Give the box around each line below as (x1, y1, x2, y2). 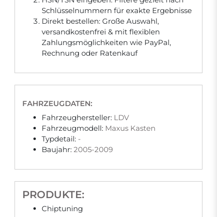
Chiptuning (42, 204, 83, 213)
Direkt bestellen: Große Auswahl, (42, 16, 159, 26)
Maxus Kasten (105, 124, 155, 133)
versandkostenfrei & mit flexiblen (42, 27, 160, 36)
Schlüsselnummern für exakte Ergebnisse (42, 6, 192, 15)
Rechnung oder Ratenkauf (42, 48, 138, 58)
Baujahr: (42, 145, 74, 154)
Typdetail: (42, 134, 78, 143)
